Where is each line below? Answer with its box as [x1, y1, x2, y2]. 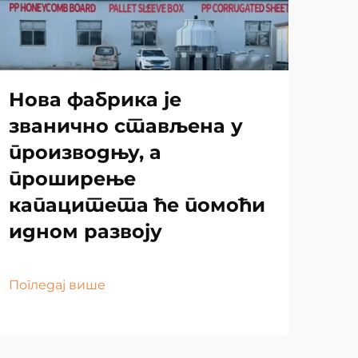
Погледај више [9, 276, 105, 292]
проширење [9, 166, 136, 190]
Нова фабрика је [9, 87, 181, 111]
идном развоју [9, 219, 162, 243]
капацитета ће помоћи [9, 193, 265, 217]
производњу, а [9, 140, 161, 164]
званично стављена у [9, 113, 243, 137]
